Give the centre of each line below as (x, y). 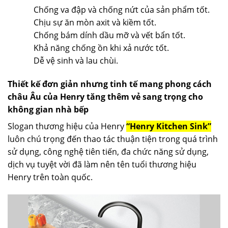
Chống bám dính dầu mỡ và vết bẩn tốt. (109, 35)
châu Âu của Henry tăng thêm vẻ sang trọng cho (105, 96)
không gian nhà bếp (48, 109)
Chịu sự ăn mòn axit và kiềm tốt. (95, 22)
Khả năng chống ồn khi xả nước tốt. (101, 48)
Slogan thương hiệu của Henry (67, 126)
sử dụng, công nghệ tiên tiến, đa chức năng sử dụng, (108, 151)
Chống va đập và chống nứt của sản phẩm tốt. (121, 9)
